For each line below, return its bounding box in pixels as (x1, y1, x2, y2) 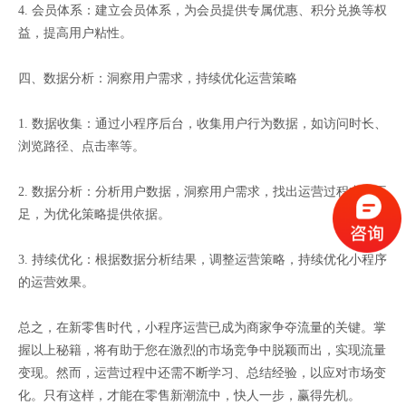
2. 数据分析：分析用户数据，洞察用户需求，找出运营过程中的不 (18, 185, 387, 199)
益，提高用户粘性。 (18, 26, 132, 41)
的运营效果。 (18, 275, 94, 290)
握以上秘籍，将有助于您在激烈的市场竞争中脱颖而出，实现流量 (18, 343, 386, 358)
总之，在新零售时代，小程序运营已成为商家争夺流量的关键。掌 (18, 321, 386, 335)
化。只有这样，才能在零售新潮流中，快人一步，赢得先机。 (18, 389, 361, 403)
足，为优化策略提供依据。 (18, 208, 170, 222)
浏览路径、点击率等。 (18, 140, 145, 154)
